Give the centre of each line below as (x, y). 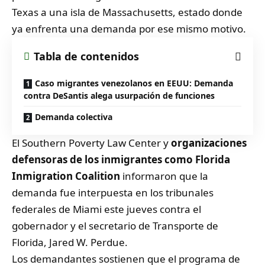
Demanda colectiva (74, 117)
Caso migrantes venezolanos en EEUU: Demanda (134, 83)
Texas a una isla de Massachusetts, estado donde (127, 12)
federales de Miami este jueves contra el (106, 209)
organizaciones (209, 143)
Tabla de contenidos (86, 56)
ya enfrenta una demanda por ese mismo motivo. (129, 29)
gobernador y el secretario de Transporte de (115, 226)
